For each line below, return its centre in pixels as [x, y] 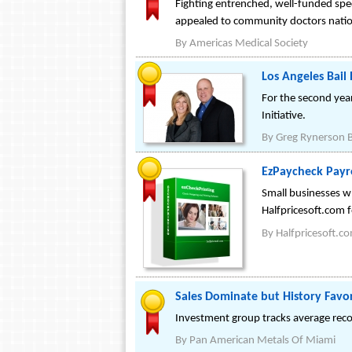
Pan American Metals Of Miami [262, 341]
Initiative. [284, 116]
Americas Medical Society [249, 44]
